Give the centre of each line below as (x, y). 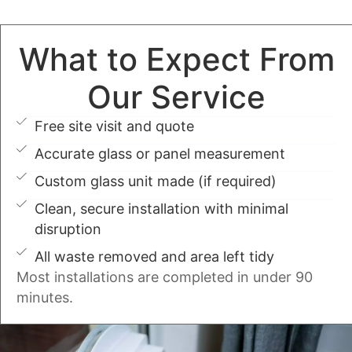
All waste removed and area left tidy (155, 257)
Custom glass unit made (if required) (156, 181)
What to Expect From (176, 60)
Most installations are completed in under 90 (165, 277)
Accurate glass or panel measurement (160, 154)
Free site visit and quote (115, 126)
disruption (68, 229)
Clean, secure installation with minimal (162, 209)
